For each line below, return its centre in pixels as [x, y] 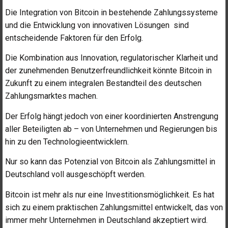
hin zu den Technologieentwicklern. [67, 141]
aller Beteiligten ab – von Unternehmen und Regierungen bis [111, 129]
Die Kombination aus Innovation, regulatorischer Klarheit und [111, 58]
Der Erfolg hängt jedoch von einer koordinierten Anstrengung [112, 116]
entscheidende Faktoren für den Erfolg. [74, 38]
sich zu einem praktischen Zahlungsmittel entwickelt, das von [114, 207]
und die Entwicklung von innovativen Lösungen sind [97, 25]
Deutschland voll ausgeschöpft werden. [75, 175]
